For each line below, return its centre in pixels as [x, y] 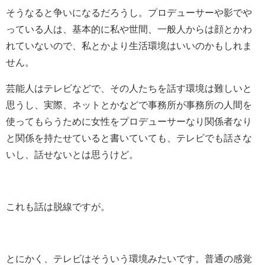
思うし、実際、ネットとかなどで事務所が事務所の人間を [129, 104]
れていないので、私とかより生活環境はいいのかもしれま [129, 45]
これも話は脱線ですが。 [58, 206]
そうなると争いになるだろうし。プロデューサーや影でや [129, 12]
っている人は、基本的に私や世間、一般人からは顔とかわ [129, 29]
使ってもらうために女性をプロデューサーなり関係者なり [129, 121]
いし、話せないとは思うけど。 [72, 154]
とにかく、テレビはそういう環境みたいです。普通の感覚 [129, 258]
